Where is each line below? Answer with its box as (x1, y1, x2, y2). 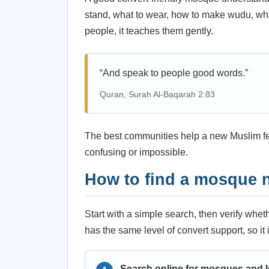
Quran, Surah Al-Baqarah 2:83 (100, 89, 215, 99)
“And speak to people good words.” (100, 68, 248, 78)
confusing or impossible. (85, 147, 188, 157)
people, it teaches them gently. (85, 26, 213, 36)
